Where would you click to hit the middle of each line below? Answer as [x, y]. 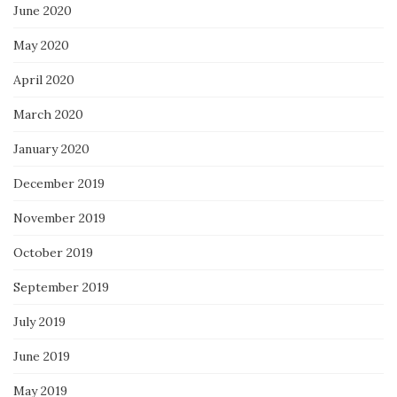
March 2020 [48, 114]
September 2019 [61, 287]
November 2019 [59, 218]
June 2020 [43, 10]
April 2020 [44, 79]
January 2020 [51, 148]
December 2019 [59, 183]
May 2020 [41, 45]
